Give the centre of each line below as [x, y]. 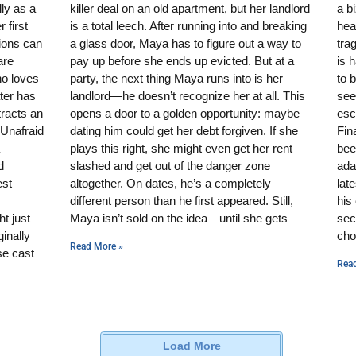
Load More [192, 345]
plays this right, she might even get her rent [181, 148]
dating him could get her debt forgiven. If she [184, 130]
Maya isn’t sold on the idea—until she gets [179, 218]
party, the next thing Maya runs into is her [176, 78]
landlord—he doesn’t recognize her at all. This [188, 95]
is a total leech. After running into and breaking [188, 25]
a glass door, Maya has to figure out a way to [186, 43]
